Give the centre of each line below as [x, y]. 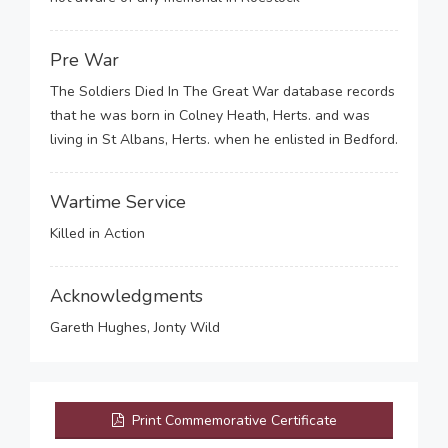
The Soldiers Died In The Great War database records [222, 91]
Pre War [84, 60]
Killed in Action [97, 233]
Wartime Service [118, 202]
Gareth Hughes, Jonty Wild [135, 327]
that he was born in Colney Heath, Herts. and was [210, 115]
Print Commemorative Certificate [232, 420]
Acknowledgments [126, 296]
